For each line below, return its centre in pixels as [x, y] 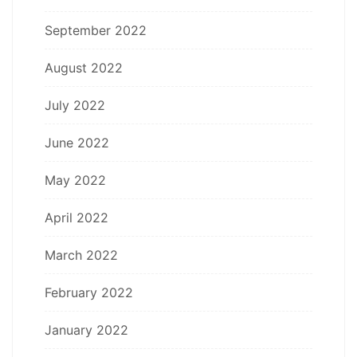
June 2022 [77, 142]
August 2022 [84, 67]
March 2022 [81, 255]
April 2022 [76, 217]
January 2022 [86, 330]
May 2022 [75, 180]
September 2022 [96, 30]
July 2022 [75, 105]
